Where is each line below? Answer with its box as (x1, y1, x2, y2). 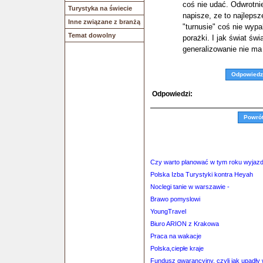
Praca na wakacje (150, 232, 201, 240)
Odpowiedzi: (152, 90, 193, 98)
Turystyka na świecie (68, 5, 132, 12)
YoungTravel (150, 208, 186, 215)
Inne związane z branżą (68, 18, 140, 25)
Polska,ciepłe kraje (150, 245, 204, 252)
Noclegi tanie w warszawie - (150, 183, 230, 190)
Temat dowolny (68, 32, 116, 39)
